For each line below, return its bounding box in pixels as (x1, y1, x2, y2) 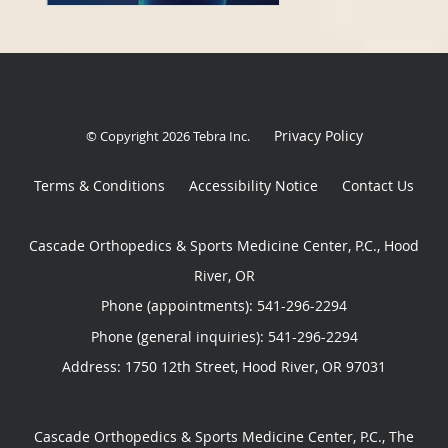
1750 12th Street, (125, 357, 242, 377)
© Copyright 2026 (85, 127, 193, 146)
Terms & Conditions (34, 176, 165, 196)
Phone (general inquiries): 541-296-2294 (90, 327, 358, 347)
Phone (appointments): (101, 296, 257, 316)
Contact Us (342, 176, 414, 196)
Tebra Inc (192, 127, 247, 146)
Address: (62, 357, 125, 377)
